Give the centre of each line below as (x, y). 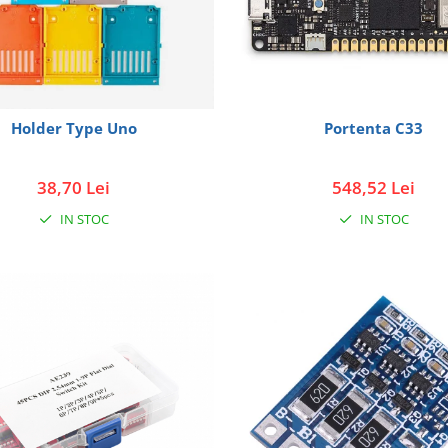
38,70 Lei (74, 187)
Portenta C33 (374, 127)
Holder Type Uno (73, 127)
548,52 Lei (374, 187)
